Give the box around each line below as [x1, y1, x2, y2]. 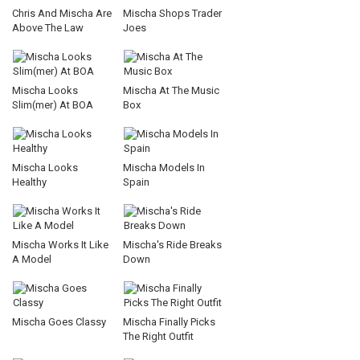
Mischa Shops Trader [123, 7, 222, 19]
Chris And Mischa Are [12, 7, 112, 19]
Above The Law [12, 22, 84, 34]
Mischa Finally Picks [123, 316, 215, 328]
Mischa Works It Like [12, 239, 108, 251]
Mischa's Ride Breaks [123, 239, 222, 251]
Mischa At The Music [123, 84, 219, 96]
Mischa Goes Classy [12, 316, 106, 328]
